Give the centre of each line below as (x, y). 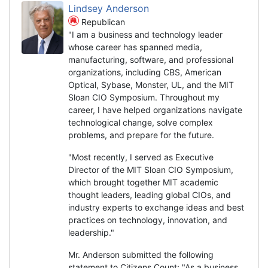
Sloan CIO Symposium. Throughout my (144, 97)
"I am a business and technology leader (145, 34)
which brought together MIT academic (143, 182)
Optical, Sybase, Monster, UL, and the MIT (151, 84)
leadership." (91, 232)
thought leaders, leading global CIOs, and (150, 194)
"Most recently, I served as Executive (141, 157)
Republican (102, 22)
